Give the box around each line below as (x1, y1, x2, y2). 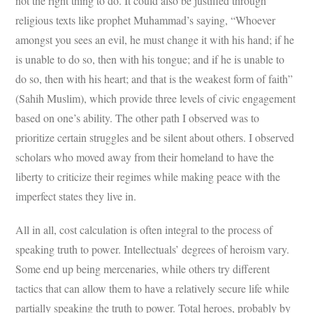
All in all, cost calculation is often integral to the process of (15, 222, 273, 238)
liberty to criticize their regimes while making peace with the (15, 169, 281, 184)
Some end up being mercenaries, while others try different (15, 261, 270, 277)
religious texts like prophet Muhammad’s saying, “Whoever (15, 13, 276, 28)
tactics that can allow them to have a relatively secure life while (15, 281, 290, 296)
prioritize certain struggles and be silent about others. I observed (15, 130, 295, 145)
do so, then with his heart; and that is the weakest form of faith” (15, 71, 293, 87)
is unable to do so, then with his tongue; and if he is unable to (15, 52, 285, 67)
